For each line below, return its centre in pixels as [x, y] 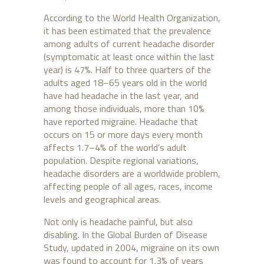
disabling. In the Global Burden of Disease [126, 235]
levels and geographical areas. [102, 199]
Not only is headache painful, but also [118, 222]
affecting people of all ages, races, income [128, 187]
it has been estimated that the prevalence [127, 31]
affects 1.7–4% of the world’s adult [115, 148]
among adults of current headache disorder [129, 44]
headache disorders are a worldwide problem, [132, 174]
